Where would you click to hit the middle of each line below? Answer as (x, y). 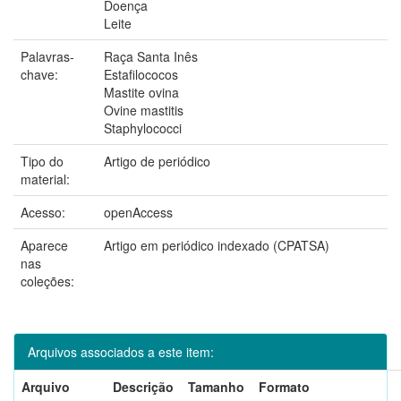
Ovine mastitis (144, 110)
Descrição (143, 386)
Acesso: (45, 212)
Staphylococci (143, 128)
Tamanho (216, 386)
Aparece (44, 245)
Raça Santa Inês (151, 56)
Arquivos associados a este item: (121, 351)
